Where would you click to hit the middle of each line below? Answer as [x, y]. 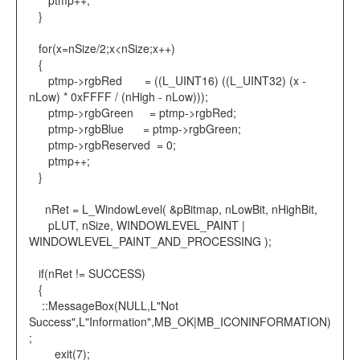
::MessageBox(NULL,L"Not [104, 306]
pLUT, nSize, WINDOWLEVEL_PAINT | [137, 225]
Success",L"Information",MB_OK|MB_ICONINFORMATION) [180, 322]
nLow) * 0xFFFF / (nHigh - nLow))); [119, 97]
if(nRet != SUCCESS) [87, 274]
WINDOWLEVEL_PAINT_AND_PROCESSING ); [150, 241]
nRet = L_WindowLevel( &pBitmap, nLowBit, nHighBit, [173, 209]
